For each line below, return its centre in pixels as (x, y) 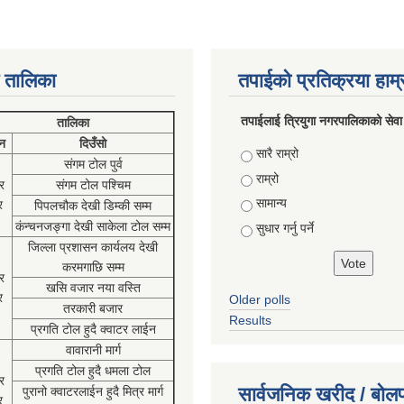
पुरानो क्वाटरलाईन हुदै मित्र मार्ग (93, 391)
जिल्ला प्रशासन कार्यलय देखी (93, 247)
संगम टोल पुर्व (93, 164)
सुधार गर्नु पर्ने (285, 228)
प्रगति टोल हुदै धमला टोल (93, 371)
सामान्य (271, 203)
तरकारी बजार (93, 308)
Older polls (260, 299)
